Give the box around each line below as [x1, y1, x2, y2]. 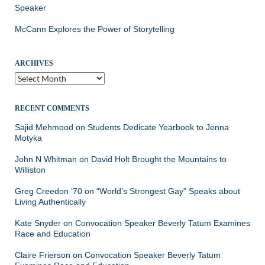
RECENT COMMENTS [15, 104, 89, 112]
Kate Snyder [15, 218, 61, 228]
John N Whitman [15, 154, 77, 164]
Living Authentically [15, 196, 86, 206]
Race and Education [15, 228, 91, 238]
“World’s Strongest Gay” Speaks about [96, 186, 240, 196]
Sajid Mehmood [15, 122, 73, 132]
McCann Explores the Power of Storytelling [15, 24, 174, 34]
